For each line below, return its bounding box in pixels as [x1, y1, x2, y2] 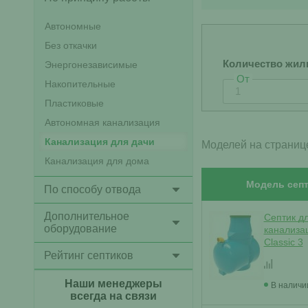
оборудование [43, 223, 117, 234]
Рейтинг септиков [43, 250, 133, 261]
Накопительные [44, 78, 115, 89]
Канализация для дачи [44, 136, 155, 147]
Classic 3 [263, 236, 303, 247]
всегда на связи [69, 290, 157, 302]
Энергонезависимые [44, 59, 137, 70]
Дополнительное [43, 210, 129, 222]
